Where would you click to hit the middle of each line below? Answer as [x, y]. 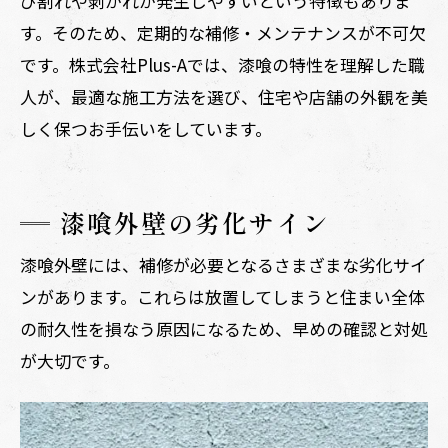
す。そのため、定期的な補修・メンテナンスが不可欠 [223, 32]
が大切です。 [70, 360]
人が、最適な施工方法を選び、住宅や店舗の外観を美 [224, 96]
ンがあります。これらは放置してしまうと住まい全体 [222, 296]
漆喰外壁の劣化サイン [195, 221]
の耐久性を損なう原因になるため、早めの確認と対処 [224, 328]
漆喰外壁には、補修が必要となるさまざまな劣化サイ [223, 264]
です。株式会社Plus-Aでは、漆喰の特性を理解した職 [222, 64]
